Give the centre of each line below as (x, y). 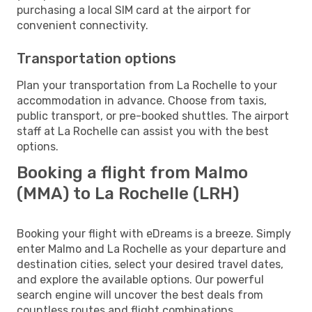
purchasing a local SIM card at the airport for (134, 10)
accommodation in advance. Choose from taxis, (142, 100)
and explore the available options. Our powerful (140, 279)
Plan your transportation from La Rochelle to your (147, 85)
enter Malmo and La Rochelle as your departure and (151, 249)
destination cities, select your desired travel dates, (150, 264)
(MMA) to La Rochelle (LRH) (128, 193)
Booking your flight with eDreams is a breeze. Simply (154, 233)
